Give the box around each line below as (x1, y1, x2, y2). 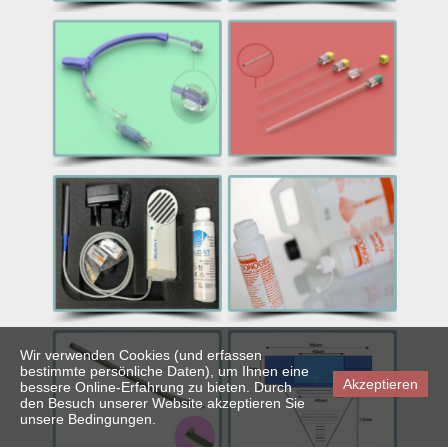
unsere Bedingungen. (20, 411, 156, 427)
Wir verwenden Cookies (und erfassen (20, 347, 262, 363)
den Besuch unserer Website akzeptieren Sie (20, 395, 305, 411)
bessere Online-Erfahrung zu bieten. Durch (20, 379, 292, 395)
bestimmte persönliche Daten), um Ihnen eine (20, 363, 309, 379)
